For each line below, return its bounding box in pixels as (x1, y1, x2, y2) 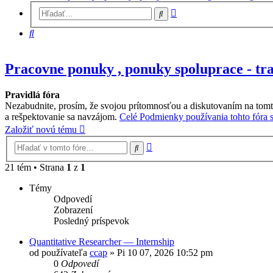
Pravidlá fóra (5, 89, 60, 100)
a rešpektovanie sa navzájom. (5, 111, 119, 122)
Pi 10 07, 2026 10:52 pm (117, 247, 213, 258)
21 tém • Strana (5, 162, 66, 173)
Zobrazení (54, 205, 93, 216)
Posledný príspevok (54, 216, 129, 227)
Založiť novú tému (5, 124, 77, 135)
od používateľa (29, 247, 90, 258)
